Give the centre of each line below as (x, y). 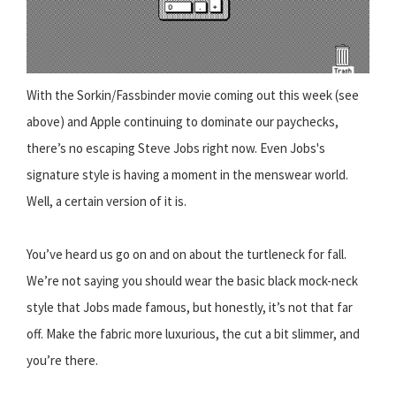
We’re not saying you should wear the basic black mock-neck (192, 281)
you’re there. (62, 361)
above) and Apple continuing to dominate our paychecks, (183, 122)
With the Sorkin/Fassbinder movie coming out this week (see (193, 95)
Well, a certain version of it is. (107, 202)
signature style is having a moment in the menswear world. (187, 175)
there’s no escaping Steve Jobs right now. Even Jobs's (176, 148)
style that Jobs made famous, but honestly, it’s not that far (190, 308)
